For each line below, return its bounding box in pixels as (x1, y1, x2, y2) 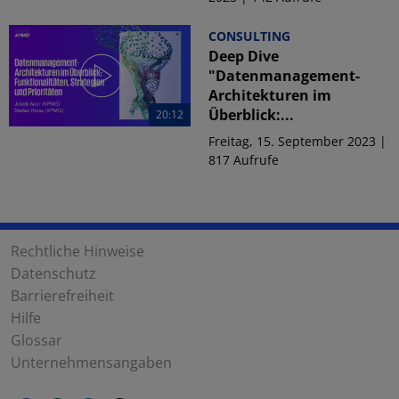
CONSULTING (208, 27, 290, 45)
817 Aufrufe (208, 151, 279, 168)
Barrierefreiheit (11, 285, 114, 305)
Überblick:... (208, 104, 294, 125)
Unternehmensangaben (11, 352, 172, 372)
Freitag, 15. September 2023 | (208, 132, 387, 150)
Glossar (11, 330, 62, 350)
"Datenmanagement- (208, 65, 360, 85)
